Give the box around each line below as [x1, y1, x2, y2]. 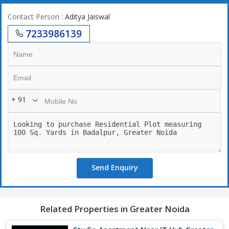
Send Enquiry [91, 162, 138, 172]
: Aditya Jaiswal [59, 11, 110, 21]
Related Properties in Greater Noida [39, 202, 190, 215]
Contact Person [8, 11, 59, 21]
